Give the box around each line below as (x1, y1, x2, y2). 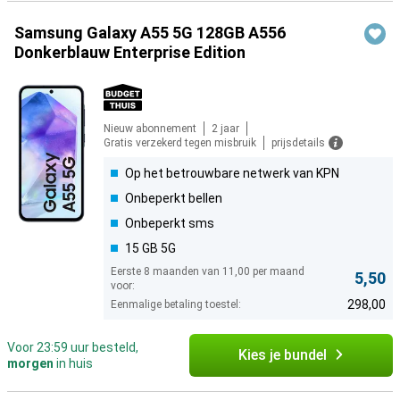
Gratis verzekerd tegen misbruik (104, 137, 256, 150)
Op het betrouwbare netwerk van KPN (125, 166, 339, 181)
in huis (54, 356, 93, 371)
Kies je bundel (237, 346, 327, 364)
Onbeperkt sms (125, 216, 214, 231)
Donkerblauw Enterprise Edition (14, 43, 246, 62)
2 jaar (212, 122, 239, 136)
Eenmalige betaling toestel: (111, 298, 241, 312)
